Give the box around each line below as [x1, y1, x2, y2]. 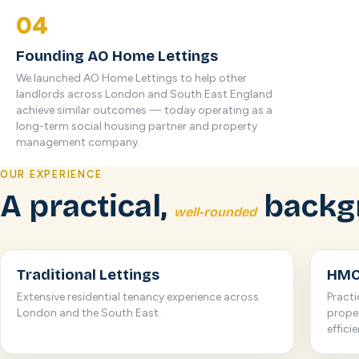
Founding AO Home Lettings [16, 47, 218, 65]
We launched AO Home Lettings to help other [16, 71, 247, 85]
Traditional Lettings [17, 266, 159, 284]
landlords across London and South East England [16, 87, 272, 101]
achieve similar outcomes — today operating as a [16, 103, 272, 117]
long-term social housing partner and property [16, 119, 257, 133]
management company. [16, 135, 140, 149]
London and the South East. [17, 306, 161, 320]
